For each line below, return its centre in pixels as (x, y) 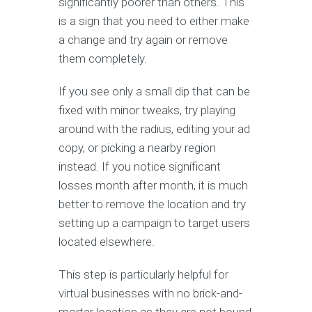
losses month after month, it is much (153, 185)
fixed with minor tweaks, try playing (147, 110)
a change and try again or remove (143, 39)
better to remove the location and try (152, 204)
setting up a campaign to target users (154, 223)
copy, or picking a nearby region (137, 147)
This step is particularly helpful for (143, 274)
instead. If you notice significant (140, 166)
